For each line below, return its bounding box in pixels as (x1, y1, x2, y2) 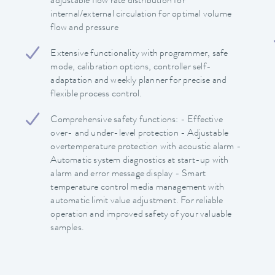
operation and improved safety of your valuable (50, 209, 232, 220)
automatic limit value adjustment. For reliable (50, 196, 223, 206)
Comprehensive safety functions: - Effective (50, 115, 223, 125)
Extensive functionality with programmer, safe (50, 48, 228, 59)
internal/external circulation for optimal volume (50, 9, 231, 20)
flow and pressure (50, 23, 118, 33)
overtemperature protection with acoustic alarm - (50, 142, 241, 152)
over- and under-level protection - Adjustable (50, 128, 229, 139)
